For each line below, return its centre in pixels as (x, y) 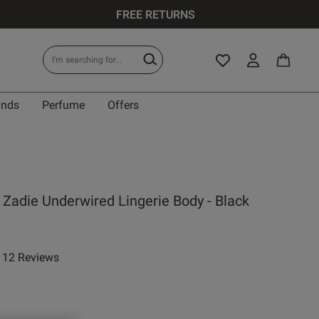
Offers (123, 105)
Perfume (63, 105)
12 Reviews (30, 257)
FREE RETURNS (156, 14)
